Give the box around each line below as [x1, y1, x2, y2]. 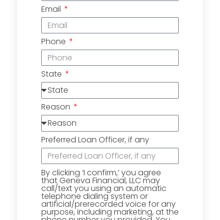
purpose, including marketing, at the [41, 206, 179, 218]
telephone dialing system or [41, 191, 148, 202]
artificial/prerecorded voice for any [41, 198, 176, 210]
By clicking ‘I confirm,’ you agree [41, 167, 161, 179]
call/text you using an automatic [41, 183, 166, 194]
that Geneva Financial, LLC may [41, 175, 160, 187]
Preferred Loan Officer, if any [41, 134, 149, 146]
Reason [41, 101, 72, 113]
